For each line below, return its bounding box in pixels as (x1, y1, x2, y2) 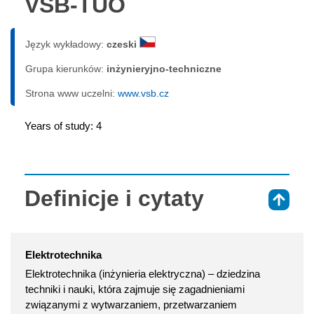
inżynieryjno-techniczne (107, 63, 221, 75)
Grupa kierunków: (25, 63, 107, 75)
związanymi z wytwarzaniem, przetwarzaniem (25, 299, 237, 311)
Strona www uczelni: (25, 88, 118, 100)
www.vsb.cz (118, 88, 169, 100)
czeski (107, 39, 139, 50)
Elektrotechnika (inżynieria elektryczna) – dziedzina (25, 268, 260, 280)
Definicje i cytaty (25, 186, 204, 212)
